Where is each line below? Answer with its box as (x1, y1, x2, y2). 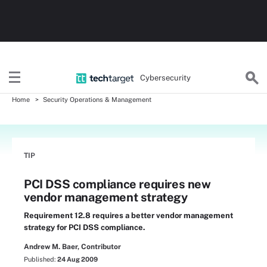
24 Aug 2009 (57, 256, 98, 263)
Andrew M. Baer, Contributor (24, 243, 121, 251)
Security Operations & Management (43, 96, 151, 103)
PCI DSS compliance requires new (24, 177, 211, 191)
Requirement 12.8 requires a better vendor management (24, 211, 233, 220)
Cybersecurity (140, 73, 191, 82)
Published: (24, 256, 57, 263)
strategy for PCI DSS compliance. (24, 223, 145, 232)
